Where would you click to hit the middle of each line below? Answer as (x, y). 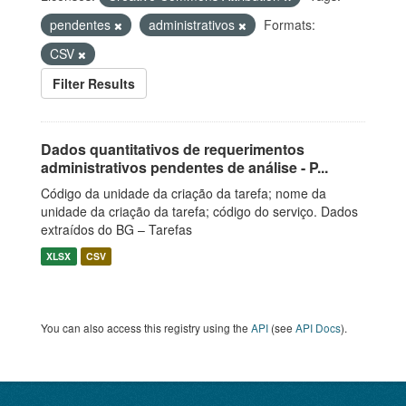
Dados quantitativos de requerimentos (173, 149)
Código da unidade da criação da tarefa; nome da (184, 193)
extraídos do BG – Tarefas (116, 229)
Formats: (290, 24)
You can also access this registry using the (146, 328)
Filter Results (94, 83)
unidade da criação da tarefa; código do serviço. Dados (199, 211)
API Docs (318, 328)
